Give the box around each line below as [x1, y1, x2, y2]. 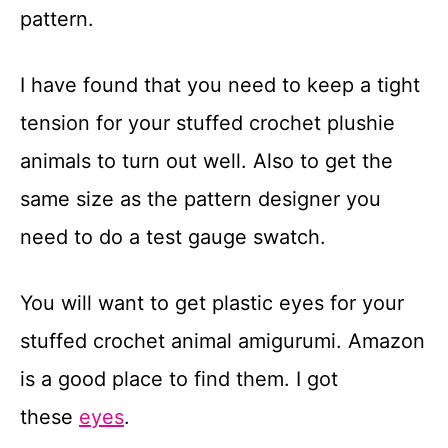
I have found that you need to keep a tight [20, 73, 420, 97]
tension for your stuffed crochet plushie [20, 111, 395, 135]
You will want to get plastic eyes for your [20, 291, 404, 315]
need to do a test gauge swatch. [20, 225, 326, 249]
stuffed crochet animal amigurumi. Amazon [20, 329, 425, 353]
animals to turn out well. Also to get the [20, 149, 393, 173]
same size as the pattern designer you [20, 187, 381, 211]
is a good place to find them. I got [20, 367, 338, 391]
